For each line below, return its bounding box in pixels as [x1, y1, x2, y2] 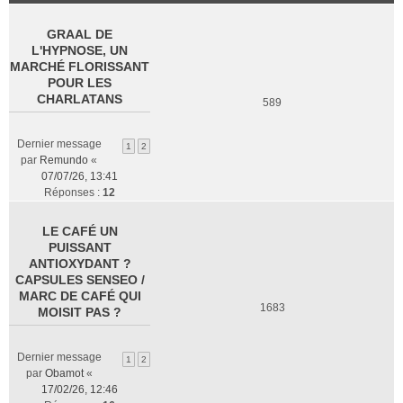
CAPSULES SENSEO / [14, 273, 145, 287]
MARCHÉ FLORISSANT [10, 59, 149, 74]
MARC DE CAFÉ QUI [18, 289, 141, 303]
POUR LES [48, 76, 112, 90]
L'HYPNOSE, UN [31, 43, 128, 58]
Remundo [40, 154, 88, 166]
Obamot [44, 367, 84, 380]
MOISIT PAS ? [38, 305, 121, 319]
